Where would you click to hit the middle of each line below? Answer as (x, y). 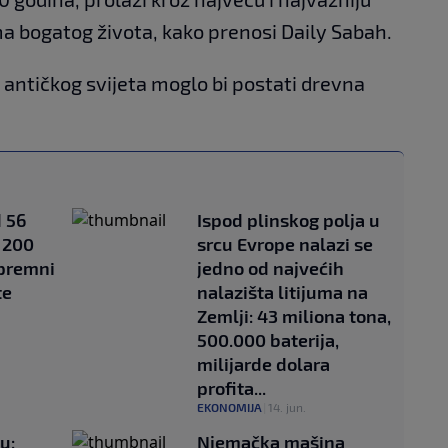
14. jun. (287, 407)
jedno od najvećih (270, 268)
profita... (231, 388)
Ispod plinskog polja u (288, 220)
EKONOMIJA (229, 407)
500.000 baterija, (268, 340)
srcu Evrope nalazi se (285, 244)
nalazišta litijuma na (282, 292)
